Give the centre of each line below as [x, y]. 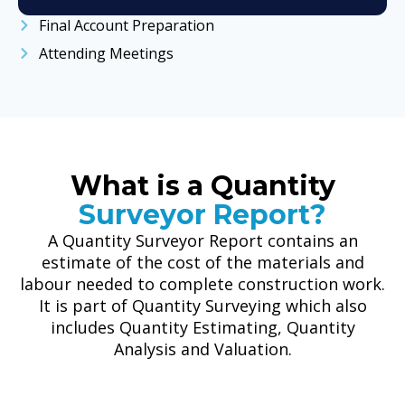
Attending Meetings [106, 53]
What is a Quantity [202, 185]
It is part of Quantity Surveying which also [202, 305]
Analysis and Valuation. [202, 348]
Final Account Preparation [126, 25]
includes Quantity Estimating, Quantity [202, 327]
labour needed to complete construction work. [202, 283]
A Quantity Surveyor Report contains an [202, 240]
